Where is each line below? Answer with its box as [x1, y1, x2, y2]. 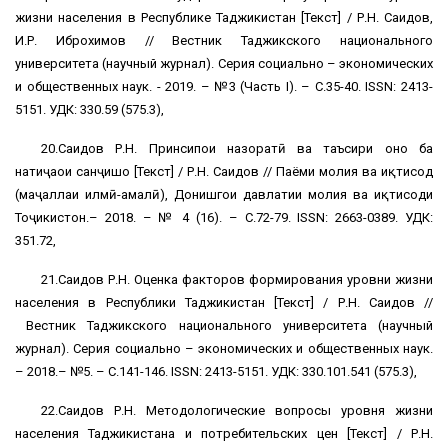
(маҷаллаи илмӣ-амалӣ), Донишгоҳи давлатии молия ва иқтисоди [15, 187, 433, 203]
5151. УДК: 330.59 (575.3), [15, 102, 164, 118]
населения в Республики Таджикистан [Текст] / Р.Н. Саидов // [15, 295, 433, 311]
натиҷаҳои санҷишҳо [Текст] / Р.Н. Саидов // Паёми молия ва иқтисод [15, 164, 433, 180]
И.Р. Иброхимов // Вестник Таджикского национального [15, 33, 433, 49]
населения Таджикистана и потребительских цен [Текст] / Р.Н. [15, 426, 433, 442]
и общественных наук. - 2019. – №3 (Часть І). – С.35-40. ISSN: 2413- [15, 79, 433, 95]
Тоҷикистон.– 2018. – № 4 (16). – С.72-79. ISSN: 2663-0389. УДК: [15, 210, 433, 226]
